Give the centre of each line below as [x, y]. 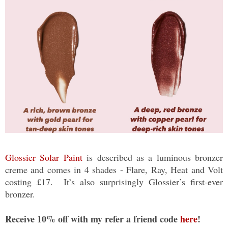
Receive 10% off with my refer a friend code [93, 219]
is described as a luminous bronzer [152, 157]
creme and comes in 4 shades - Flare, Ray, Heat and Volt [114, 169]
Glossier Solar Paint [44, 157]
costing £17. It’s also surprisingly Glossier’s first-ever [114, 181]
